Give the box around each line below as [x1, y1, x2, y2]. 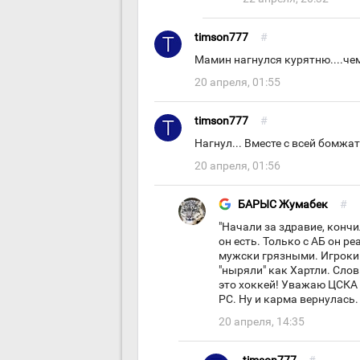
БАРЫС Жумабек [238, 198, 328, 211]
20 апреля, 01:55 [194, 76, 280, 89]
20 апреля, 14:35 [219, 315, 305, 329]
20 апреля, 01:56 [194, 159, 280, 173]
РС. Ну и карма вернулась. [219, 292, 358, 306]
